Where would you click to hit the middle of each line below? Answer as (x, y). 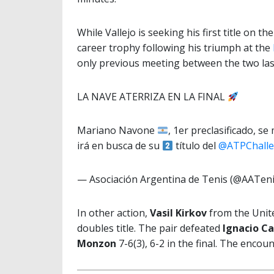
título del (196, 146)
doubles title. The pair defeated (150, 228)
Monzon (97, 244)
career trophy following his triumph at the (175, 48)
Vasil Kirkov (178, 213)
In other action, (113, 213)
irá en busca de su (120, 146)
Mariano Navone (117, 131)
